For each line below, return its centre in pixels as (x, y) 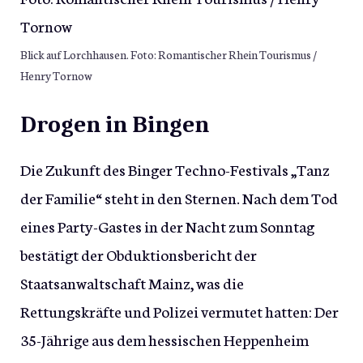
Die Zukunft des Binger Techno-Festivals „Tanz (175, 169)
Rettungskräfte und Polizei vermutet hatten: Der (179, 311)
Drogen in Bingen (115, 125)
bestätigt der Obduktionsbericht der (139, 254)
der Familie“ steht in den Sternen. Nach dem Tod (179, 198)
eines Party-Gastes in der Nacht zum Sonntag (167, 226)
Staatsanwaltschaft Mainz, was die (132, 283)
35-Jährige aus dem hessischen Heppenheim (164, 340)
